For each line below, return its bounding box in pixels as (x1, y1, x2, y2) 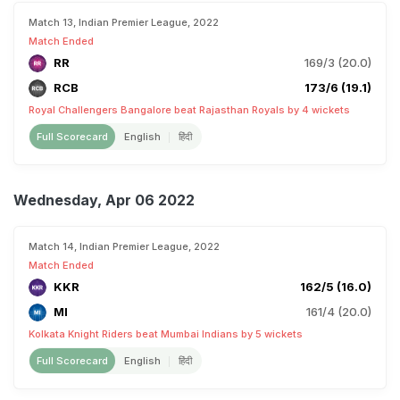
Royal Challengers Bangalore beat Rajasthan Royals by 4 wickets (29, 104, 350, 116)
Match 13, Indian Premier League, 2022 (29, 16, 219, 29)
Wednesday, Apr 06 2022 (13, 191, 195, 209)
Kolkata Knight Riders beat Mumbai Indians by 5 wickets (29, 328, 303, 340)
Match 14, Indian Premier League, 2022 (29, 240, 220, 253)
